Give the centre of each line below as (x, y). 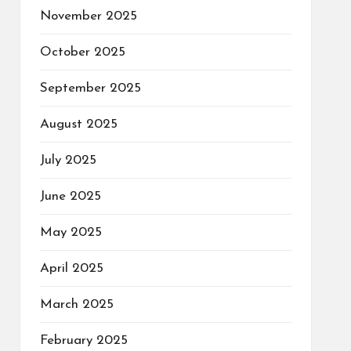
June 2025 (70, 196)
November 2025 (88, 16)
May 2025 (71, 232)
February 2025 (83, 340)
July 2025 (68, 160)
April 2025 (71, 268)
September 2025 (90, 88)
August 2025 (78, 124)
